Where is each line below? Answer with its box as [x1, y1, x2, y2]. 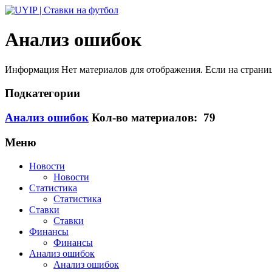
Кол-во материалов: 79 [92, 111, 216, 124]
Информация [5, 64, 59, 75]
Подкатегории [5, 86, 80, 100]
